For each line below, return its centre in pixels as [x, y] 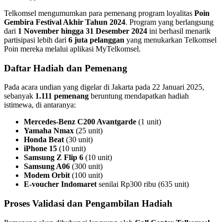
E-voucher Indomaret [60, 184]
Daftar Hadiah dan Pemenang [66, 68]
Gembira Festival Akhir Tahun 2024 [65, 22]
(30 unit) [78, 140]
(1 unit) [149, 122]
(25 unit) [88, 131]
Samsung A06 [47, 166]
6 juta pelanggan [96, 40]
